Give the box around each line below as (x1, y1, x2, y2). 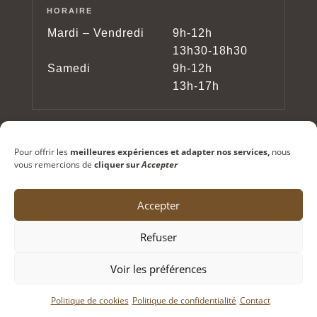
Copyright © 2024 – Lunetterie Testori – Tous (31, 228, 269, 244)
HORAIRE (46, 6, 93, 15)
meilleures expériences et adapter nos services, (70, 146, 272, 158)
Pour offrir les (14, 146, 70, 158)
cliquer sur (94, 158, 139, 171)
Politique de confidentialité (132, 294, 236, 306)
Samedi (47, 62, 91, 74)
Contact (239, 294, 270, 306)
